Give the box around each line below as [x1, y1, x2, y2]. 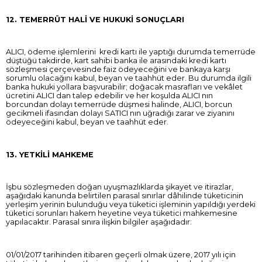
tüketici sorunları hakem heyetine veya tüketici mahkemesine [6, 209, 237, 218]
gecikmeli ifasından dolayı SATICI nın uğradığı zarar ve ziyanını [6, 109, 235, 118]
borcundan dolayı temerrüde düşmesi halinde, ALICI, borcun [6, 100, 232, 109]
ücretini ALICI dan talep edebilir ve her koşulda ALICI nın [6, 91, 213, 101]
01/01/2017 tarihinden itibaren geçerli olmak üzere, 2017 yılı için [6, 250, 236, 259]
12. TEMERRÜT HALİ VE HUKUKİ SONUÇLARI [6, 15, 184, 24]
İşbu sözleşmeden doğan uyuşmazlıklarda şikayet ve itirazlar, [6, 182, 233, 192]
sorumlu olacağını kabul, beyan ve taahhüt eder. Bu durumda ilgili [6, 74, 251, 83]
